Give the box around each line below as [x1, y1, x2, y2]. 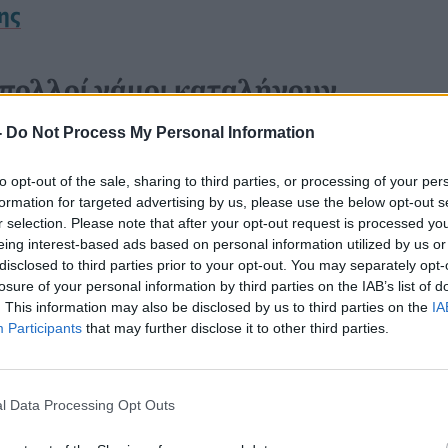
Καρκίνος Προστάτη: [169, 378, 343, 401]
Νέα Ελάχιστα [169, 405, 287, 428]
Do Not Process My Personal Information [6, 123, 315, 141]
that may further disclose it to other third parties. [82, 319, 389, 336]
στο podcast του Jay [157, 204, 357, 232]
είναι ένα [221, 169, 313, 197]
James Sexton [21, 204, 157, 232]
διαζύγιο [132, 169, 221, 197]
